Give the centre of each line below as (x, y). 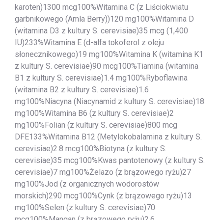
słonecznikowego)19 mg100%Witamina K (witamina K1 (109, 54)
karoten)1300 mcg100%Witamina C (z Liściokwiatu (101, 7)
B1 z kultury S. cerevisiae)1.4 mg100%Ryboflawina (101, 78)
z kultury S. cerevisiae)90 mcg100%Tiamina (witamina (107, 66)
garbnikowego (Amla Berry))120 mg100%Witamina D (104, 19)
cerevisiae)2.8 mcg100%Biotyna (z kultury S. (91, 148)
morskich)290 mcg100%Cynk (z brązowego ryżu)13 (103, 195)
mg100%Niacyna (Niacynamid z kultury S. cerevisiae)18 (110, 101)
